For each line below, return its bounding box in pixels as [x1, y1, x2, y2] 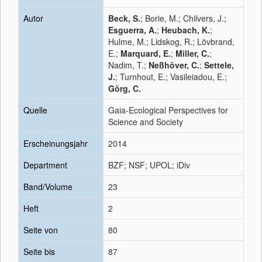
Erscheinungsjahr [23, 137, 88, 149]
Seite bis [23, 246, 55, 257]
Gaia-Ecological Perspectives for [108, 104, 228, 116]
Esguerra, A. [108, 24, 157, 36]
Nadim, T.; [108, 59, 149, 71]
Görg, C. [108, 82, 141, 94]
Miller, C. [175, 47, 209, 59]
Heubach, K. [161, 24, 210, 36]
